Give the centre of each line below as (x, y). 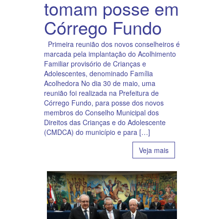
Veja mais (154, 150)
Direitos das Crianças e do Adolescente (105, 122)
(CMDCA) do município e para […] (97, 132)
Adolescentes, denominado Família (99, 74)
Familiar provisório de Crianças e (95, 64)
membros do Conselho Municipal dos (101, 113)
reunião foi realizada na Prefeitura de (101, 93)
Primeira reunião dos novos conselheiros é (112, 44)
